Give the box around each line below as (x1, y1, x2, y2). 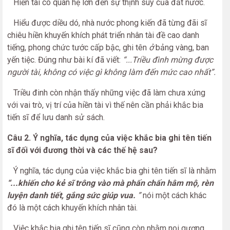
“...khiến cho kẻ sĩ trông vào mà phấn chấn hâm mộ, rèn (7, 178, 214, 188)
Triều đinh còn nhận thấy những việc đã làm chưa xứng (7, 88, 205, 98)
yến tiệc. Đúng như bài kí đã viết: (7, 55, 123, 65)
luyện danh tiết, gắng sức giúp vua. (7, 190, 136, 200)
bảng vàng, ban (154, 43, 209, 52)
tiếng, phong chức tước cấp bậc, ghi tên (7, 43, 149, 52)
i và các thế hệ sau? (82, 145, 158, 155)
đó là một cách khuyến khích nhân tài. (7, 203, 138, 213)
